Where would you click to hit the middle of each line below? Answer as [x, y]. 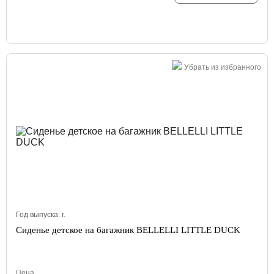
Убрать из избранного [223, 67]
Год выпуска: [39, 215]
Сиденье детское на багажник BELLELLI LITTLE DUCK [128, 230]
